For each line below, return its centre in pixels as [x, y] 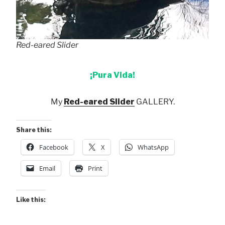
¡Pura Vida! [113, 75]
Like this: [31, 200]
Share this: [34, 130]
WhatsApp [153, 147]
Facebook [54, 147]
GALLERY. [154, 102]
